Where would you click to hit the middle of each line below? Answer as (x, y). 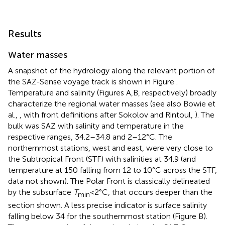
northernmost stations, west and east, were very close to (110, 148)
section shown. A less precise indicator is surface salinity (107, 205)
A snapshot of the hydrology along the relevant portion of (111, 70)
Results (25, 33)
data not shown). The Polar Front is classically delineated (109, 181)
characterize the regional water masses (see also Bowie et (112, 103)
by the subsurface (41, 192)
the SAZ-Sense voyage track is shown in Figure (92, 81)
